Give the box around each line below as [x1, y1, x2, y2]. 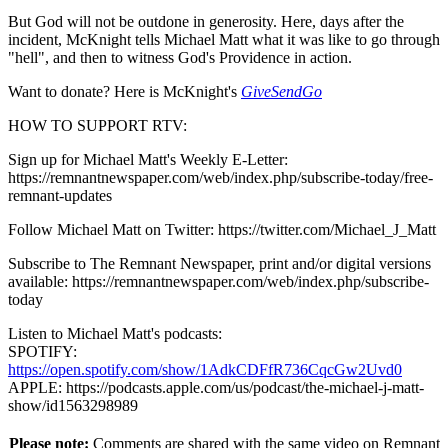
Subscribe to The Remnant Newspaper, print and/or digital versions [8, 255, 431, 273]
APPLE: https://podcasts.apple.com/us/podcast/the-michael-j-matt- [8, 379, 424, 397]
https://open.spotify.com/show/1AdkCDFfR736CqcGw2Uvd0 [8, 361, 402, 379]
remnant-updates [8, 187, 112, 205]
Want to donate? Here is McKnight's [8, 83, 241, 101]
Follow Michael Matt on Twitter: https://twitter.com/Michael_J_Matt [8, 221, 436, 239]
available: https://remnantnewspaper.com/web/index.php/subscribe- [8, 273, 429, 291]
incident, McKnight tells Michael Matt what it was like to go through [8, 31, 440, 49]
